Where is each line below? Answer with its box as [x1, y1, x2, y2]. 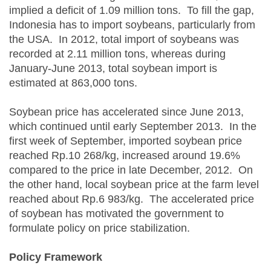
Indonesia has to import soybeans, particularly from [9, 19, 255, 31]
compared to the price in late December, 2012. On [9, 164, 253, 176]
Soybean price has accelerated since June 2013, [9, 106, 244, 118]
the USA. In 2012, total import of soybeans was [9, 33, 239, 45]
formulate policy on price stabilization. [9, 222, 190, 234]
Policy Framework [9, 251, 102, 263]
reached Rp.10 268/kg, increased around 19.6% [9, 149, 240, 162]
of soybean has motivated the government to [9, 207, 224, 220]
